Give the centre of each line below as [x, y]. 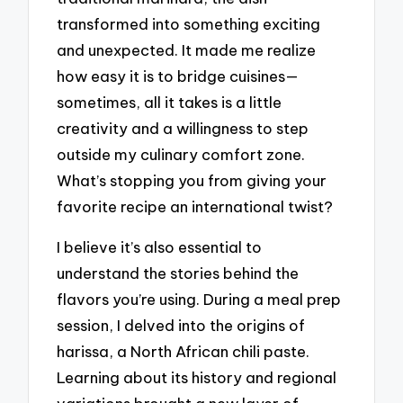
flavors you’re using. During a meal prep [199, 299]
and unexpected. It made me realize [187, 50]
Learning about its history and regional [197, 377]
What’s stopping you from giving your [192, 181]
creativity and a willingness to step [183, 129]
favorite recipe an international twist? [195, 207]
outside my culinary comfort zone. [181, 155]
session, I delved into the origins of [181, 325]
